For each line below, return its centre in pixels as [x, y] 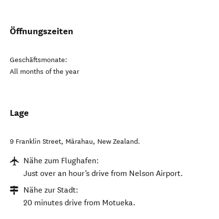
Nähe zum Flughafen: [61, 161]
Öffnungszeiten [42, 31]
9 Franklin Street [35, 142]
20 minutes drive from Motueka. [79, 203]
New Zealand [118, 142]
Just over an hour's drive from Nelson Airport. [103, 173]
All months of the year [44, 72]
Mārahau [79, 142]
